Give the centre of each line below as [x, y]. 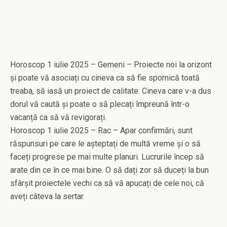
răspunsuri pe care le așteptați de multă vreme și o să [105, 144]
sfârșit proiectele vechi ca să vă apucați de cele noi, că [107, 183]
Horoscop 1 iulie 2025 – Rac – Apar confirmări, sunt [101, 131]
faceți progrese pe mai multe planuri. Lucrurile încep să [107, 157]
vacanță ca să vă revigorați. [58, 118]
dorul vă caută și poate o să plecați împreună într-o [100, 104]
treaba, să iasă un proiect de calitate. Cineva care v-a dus [111, 91]
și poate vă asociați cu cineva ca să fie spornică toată [105, 78]
